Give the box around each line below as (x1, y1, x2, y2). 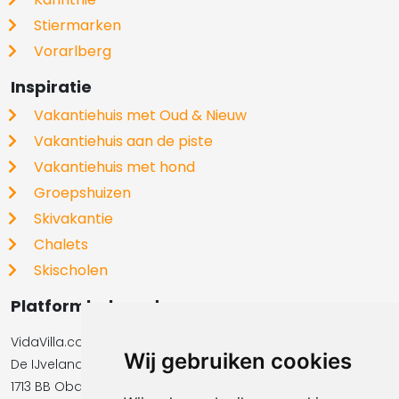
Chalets (34, 234, 89, 256)
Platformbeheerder (11, 295, 177, 318)
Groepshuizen (34, 183, 132, 204)
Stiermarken (34, 15, 122, 37)
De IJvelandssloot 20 (11, 355, 142, 374)
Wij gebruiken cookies (124, 348, 353, 374)
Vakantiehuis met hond (34, 157, 196, 178)
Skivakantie (34, 208, 114, 230)
